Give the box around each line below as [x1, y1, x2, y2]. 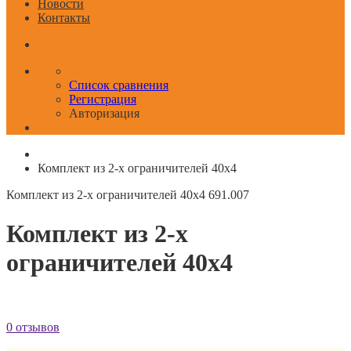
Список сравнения [69, 78, 168, 92]
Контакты [38, 11, 90, 25]
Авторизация [69, 107, 139, 121]
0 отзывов [6, 320, 60, 334]
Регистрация [69, 92, 136, 107]
